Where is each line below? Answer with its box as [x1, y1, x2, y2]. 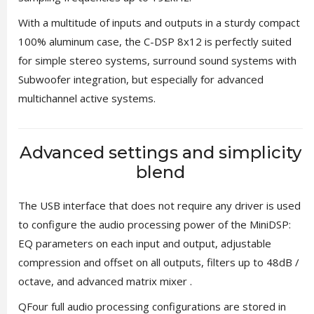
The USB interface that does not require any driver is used [18, 198, 301, 212]
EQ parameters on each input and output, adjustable [18, 235, 271, 250]
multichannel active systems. [18, 90, 156, 105]
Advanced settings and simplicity [20, 142, 301, 163]
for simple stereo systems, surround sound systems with [18, 53, 296, 67]
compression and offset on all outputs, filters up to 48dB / [18, 254, 299, 269]
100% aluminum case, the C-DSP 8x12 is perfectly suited [18, 34, 292, 48]
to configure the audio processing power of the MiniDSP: [18, 217, 291, 231]
